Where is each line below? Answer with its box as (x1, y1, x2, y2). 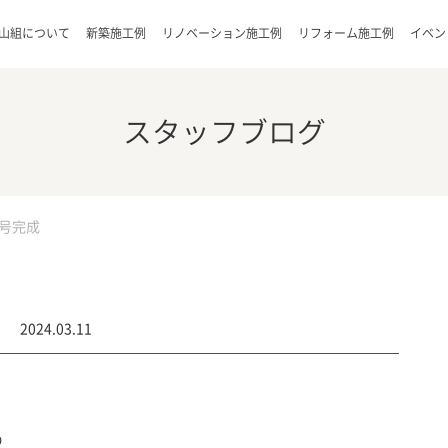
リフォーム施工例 (298, 27, 394, 39)
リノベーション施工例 (162, 27, 282, 39)
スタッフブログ (122, 118, 326, 146)
